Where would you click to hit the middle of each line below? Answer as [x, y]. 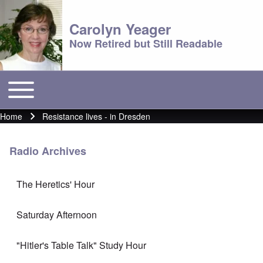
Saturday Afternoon [57, 214]
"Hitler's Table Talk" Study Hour [81, 245]
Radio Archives [48, 151]
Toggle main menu [42, 84]
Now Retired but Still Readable [146, 43]
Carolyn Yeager [120, 29]
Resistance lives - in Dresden [96, 116]
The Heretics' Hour [55, 184]
